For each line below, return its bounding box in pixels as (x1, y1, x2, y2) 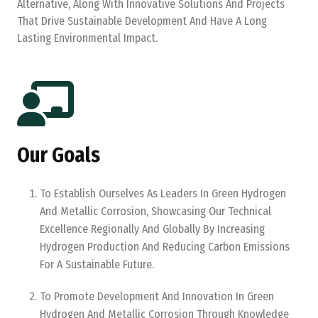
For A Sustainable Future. (40, 258, 154, 271)
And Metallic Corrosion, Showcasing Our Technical (40, 204, 271, 218)
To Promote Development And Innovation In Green (40, 290, 274, 303)
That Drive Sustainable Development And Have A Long (17, 14, 267, 28)
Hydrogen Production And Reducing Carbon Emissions (40, 240, 290, 253)
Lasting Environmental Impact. (17, 31, 158, 45)
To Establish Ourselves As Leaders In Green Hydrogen (40, 187, 286, 200)
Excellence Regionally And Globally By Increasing (40, 222, 265, 236)
